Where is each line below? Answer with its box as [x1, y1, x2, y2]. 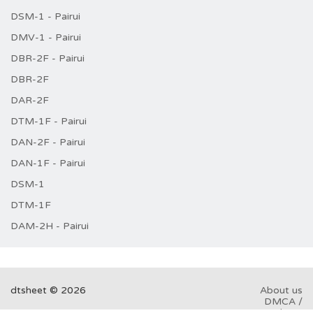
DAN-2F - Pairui [10, 136, 85, 148]
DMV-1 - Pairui [10, 31, 81, 43]
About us [259, 284, 303, 296]
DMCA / [263, 296, 303, 307]
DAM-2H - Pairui [10, 220, 89, 232]
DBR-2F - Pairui [10, 52, 85, 64]
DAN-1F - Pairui [10, 157, 85, 169]
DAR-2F [10, 94, 49, 106]
